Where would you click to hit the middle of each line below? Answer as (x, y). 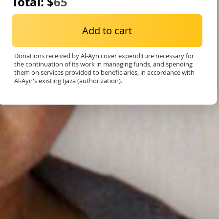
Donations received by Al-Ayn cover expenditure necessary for (104, 55)
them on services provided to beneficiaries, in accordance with (104, 72)
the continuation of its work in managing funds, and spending (103, 64)
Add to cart (107, 30)
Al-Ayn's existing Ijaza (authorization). (68, 80)
